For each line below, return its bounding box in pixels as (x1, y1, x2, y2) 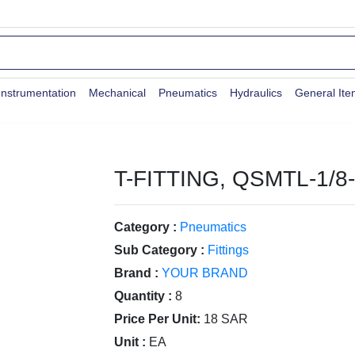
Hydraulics (230, 86, 282, 99)
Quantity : (114, 289, 172, 303)
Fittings (208, 243, 249, 257)
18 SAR (204, 312, 248, 326)
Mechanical (89, 86, 146, 99)
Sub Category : (114, 243, 204, 257)
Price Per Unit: (114, 312, 200, 326)
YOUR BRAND (162, 266, 248, 280)
